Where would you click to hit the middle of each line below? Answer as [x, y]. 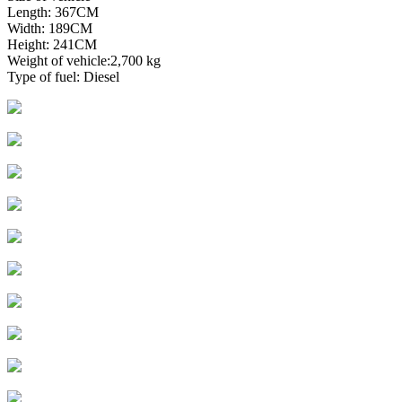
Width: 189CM [50, 28]
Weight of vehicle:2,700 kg [84, 60]
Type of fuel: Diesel [63, 76]
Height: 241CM [52, 44]
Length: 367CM [53, 12]
